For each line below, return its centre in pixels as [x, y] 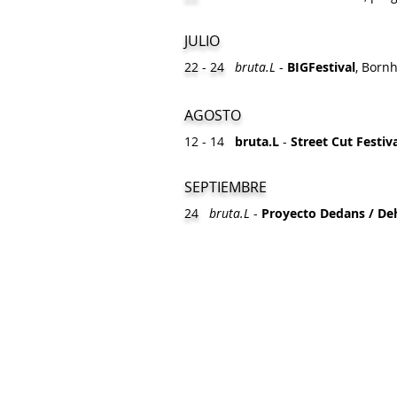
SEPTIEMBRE [226, 187]
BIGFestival [321, 67]
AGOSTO [213, 115]
